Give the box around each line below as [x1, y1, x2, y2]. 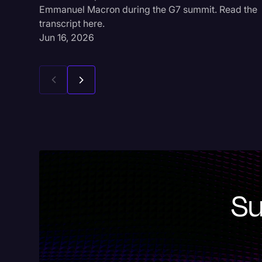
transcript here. [39, 18, 105, 30]
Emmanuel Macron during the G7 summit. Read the [39, 4, 258, 16]
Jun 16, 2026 [39, 32, 95, 44]
